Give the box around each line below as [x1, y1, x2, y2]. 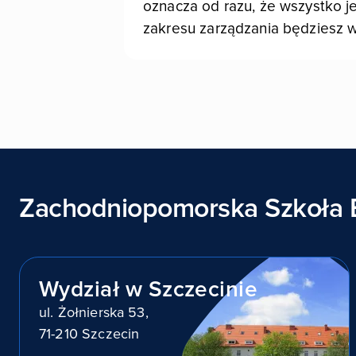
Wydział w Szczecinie [39, 276, 258, 303]
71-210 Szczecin [39, 325, 140, 342]
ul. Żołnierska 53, [39, 304, 149, 321]
